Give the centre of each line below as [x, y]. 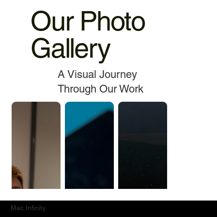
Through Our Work [101, 89]
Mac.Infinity [28, 208]
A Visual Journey [98, 74]
